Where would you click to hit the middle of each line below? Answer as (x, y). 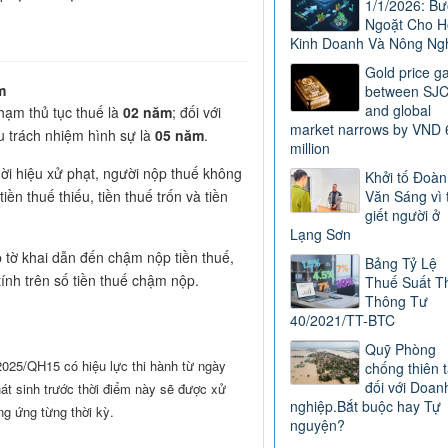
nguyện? (317, 425)
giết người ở (402, 215)
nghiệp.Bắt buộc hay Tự (365, 406)
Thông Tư (396, 301)
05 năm (179, 135)
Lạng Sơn (320, 234)
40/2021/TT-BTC (342, 320)
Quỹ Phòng (400, 349)
